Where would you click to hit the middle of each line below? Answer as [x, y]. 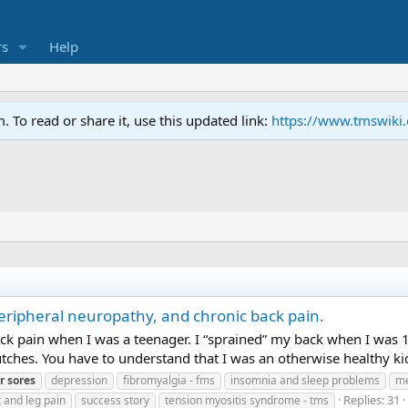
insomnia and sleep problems [305, 380]
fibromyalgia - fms [169, 380]
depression [79, 380]
